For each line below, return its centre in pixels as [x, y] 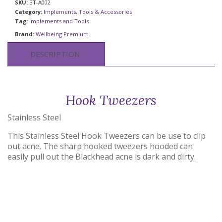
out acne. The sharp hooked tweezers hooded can [100, 146]
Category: [29, 12]
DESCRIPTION [55, 54]
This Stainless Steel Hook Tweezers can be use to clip [107, 136]
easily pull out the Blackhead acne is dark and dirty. [102, 156]
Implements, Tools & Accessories [88, 12]
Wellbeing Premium [62, 34]
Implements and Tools [59, 21]
